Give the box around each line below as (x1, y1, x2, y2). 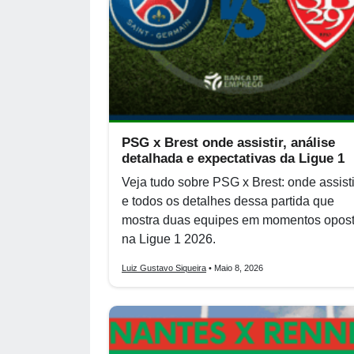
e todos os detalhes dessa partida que (122, 194, 334, 208)
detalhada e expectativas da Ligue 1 (122, 151, 345, 166)
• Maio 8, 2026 (206, 263, 263, 273)
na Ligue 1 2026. (122, 232, 216, 246)
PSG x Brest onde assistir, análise (122, 135, 335, 150)
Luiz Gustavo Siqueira (122, 263, 206, 273)
